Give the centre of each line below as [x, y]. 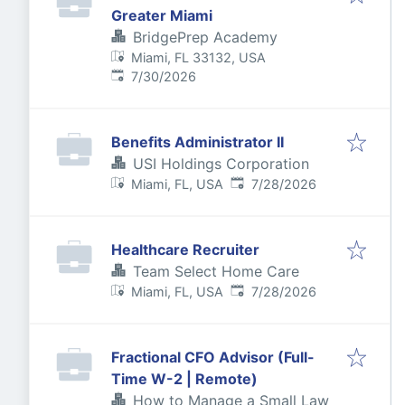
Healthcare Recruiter [185, 250]
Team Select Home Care [216, 271]
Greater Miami [162, 15]
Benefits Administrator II [198, 142]
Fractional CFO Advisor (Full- [213, 357]
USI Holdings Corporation [221, 164]
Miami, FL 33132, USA [199, 57]
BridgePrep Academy [205, 37]
